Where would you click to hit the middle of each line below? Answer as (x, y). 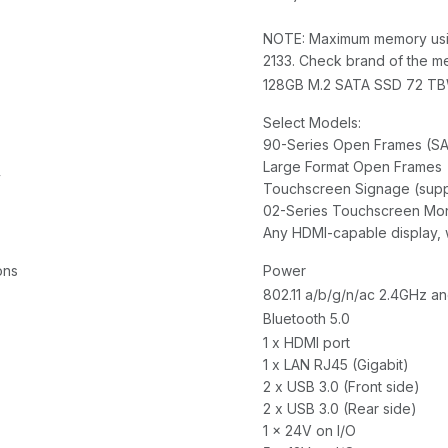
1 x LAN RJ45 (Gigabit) (336, 365)
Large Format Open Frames (352, 167)
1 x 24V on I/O (309, 431)
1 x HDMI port (306, 343)
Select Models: (312, 123)
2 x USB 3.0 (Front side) (341, 387)
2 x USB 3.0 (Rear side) (340, 409)
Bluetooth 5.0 (306, 319)
